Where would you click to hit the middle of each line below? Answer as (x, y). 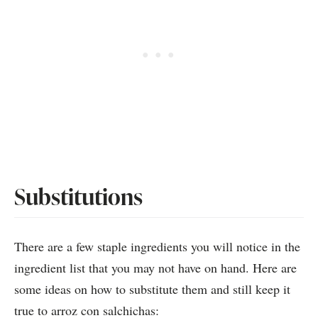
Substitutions (78, 196)
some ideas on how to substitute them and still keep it (152, 289)
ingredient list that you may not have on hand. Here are (155, 267)
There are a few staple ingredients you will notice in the (157, 246)
